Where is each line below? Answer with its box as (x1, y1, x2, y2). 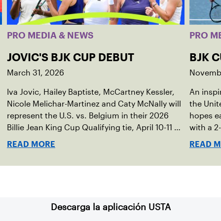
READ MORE (7, 142, 55, 147)
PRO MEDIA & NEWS (7, 32, 94, 38)
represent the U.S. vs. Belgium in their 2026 (7, 111, 169, 120)
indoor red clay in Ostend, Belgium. (7, 135, 139, 144)
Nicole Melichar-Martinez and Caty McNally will (7, 100, 181, 108)
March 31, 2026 (7, 69, 64, 77)
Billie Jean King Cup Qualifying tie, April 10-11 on (7, 123, 184, 132)
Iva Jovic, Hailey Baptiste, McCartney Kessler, (7, 88, 175, 96)
